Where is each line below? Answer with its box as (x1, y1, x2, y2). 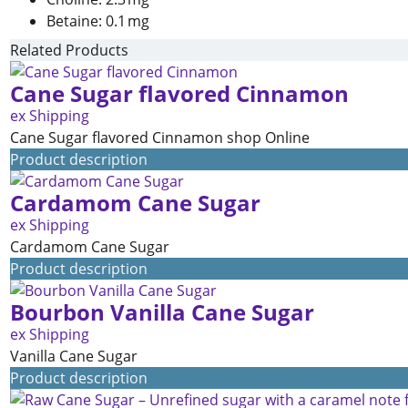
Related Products (10, 40, 128, 60)
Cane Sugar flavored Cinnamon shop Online (10, 127, 310, 148)
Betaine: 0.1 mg (46, 11, 149, 31)
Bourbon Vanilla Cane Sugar (10, 297, 314, 327)
